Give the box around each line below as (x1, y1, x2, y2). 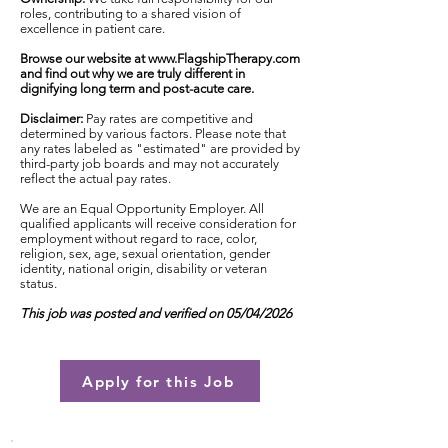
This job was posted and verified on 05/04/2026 (20, 306, 292, 321)
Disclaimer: (20, 111, 86, 126)
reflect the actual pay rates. (20, 171, 171, 186)
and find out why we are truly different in (20, 66, 245, 81)
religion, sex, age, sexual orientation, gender (20, 246, 270, 261)
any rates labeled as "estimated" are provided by (20, 141, 300, 156)
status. (20, 276, 57, 291)
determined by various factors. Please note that (20, 126, 286, 141)
